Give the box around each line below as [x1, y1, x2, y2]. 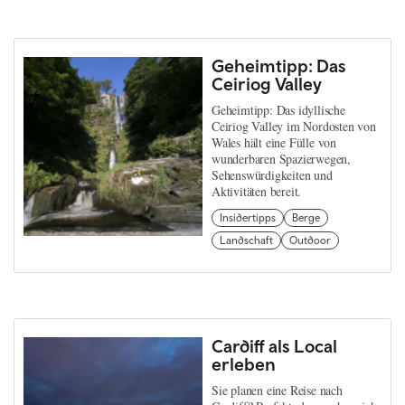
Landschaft [220, 233, 273, 247]
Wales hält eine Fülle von [212, 133, 337, 151]
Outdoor [289, 233, 331, 247]
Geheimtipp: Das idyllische [212, 100, 345, 118]
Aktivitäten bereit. [212, 182, 302, 200]
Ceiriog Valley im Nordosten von [212, 117, 376, 135]
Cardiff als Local [212, 334, 337, 356]
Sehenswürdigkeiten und [212, 165, 333, 184]
